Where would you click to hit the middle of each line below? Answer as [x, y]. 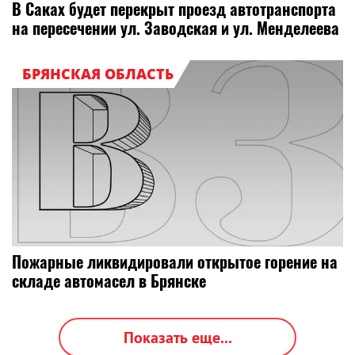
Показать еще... [177, 338]
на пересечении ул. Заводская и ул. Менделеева [176, 28]
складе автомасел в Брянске [109, 281]
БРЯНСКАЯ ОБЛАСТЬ [97, 73]
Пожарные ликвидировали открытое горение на [175, 261]
